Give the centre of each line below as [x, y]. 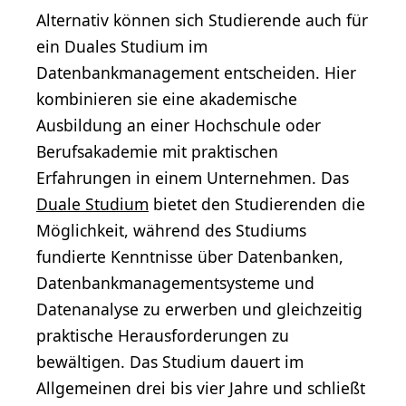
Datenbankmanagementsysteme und [175, 282]
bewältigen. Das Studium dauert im [170, 361]
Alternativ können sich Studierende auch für [202, 19]
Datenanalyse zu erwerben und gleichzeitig [199, 309]
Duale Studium [92, 203]
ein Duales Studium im [122, 46]
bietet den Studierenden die [257, 203]
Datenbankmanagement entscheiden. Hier [196, 72]
